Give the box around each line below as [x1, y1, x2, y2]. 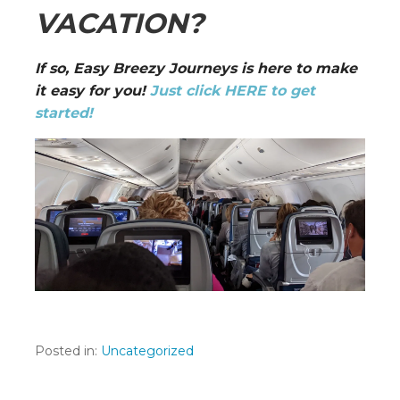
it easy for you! [35, 81, 150, 99]
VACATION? [35, 5, 204, 40]
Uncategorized [101, 342, 194, 359]
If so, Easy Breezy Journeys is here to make [35, 59, 357, 77]
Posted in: [35, 342, 101, 359]
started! [35, 104, 93, 121]
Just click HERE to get [150, 81, 315, 99]
